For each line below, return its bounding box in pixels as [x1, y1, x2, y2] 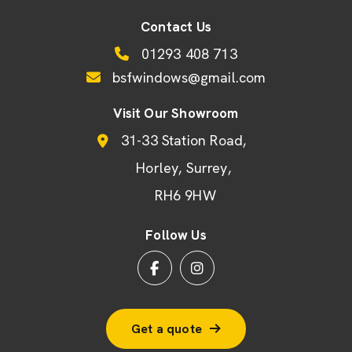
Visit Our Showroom [113, 104, 239, 123]
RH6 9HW [155, 186, 216, 205]
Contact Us [141, 18, 211, 36]
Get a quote [130, 321, 202, 338]
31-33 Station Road [120, 131, 244, 150]
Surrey [185, 159, 228, 178]
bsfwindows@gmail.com [108, 68, 266, 87]
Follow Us [145, 226, 207, 244]
